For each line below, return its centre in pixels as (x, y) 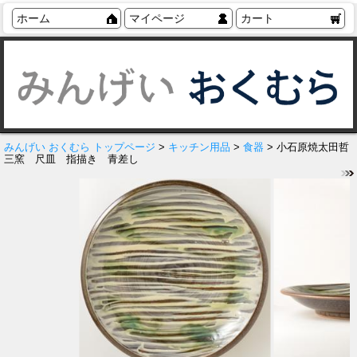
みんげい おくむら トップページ (80, 147)
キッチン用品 (199, 147)
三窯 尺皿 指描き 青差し (71, 159)
